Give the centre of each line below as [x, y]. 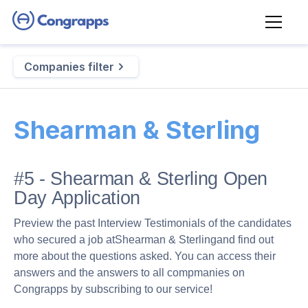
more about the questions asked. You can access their [145, 256]
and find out [245, 240]
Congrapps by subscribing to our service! [113, 289]
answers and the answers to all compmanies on [129, 273]
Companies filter [69, 67]
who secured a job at [64, 240]
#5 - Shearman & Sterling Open [141, 179]
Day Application [77, 198]
